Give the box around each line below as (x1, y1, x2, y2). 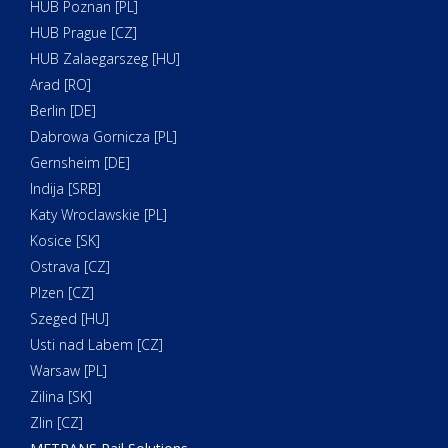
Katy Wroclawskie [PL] (30, 205, 167, 225)
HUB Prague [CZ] (30, 23, 137, 43)
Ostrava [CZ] (30, 257, 110, 277)
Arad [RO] (30, 75, 91, 95)
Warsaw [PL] (30, 361, 107, 381)
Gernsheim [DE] (30, 153, 130, 173)
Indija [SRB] (30, 179, 101, 199)
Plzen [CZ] (30, 283, 94, 303)
